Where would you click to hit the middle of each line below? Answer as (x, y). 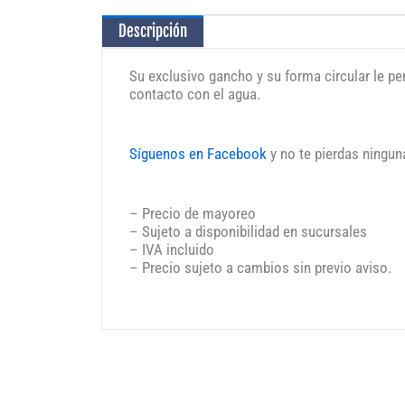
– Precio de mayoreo (193, 213)
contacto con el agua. (195, 94)
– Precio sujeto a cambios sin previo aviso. (260, 267)
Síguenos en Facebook (198, 154)
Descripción (153, 32)
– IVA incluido (172, 249)
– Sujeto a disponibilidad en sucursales (248, 231)
